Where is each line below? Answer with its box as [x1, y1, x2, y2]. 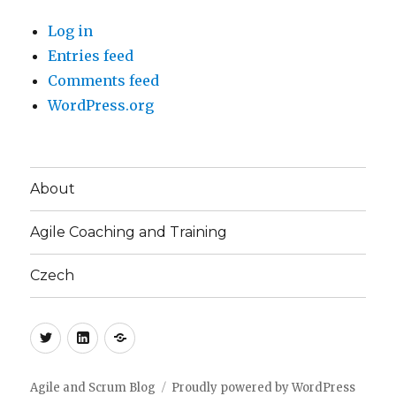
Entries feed [48, 46, 134, 65]
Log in [48, 21, 94, 40]
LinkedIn [97, 326, 164, 345]
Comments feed [48, 71, 160, 89]
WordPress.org [48, 95, 155, 114]
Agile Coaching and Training [30, 224, 228, 241]
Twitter [60, 326, 115, 345]
